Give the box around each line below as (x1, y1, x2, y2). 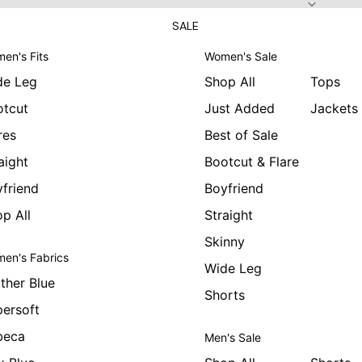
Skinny (204, 234, 245, 250)
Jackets (309, 100, 358, 116)
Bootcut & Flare (204, 154, 299, 170)
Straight (204, 207, 253, 223)
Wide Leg (204, 260, 262, 276)
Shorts (204, 287, 245, 303)
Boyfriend (204, 180, 263, 196)
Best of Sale (204, 127, 278, 143)
